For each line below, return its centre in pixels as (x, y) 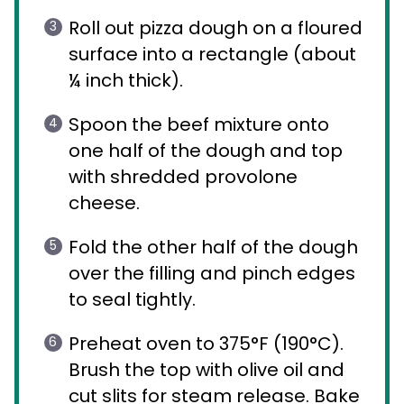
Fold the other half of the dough (213, 248)
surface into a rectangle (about (212, 55)
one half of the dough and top (206, 151)
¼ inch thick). (126, 81)
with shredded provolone (183, 177)
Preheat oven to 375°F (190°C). (206, 344)
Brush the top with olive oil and (207, 370)
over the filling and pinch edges (212, 274)
